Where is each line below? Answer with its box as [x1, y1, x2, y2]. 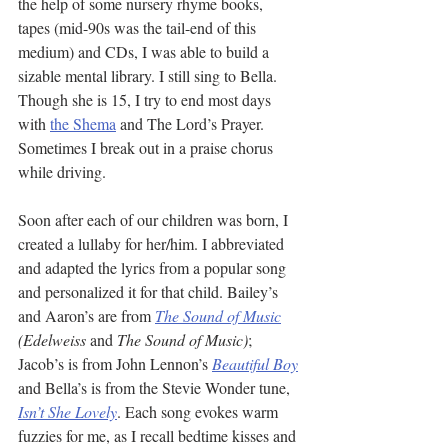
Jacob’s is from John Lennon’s [18, 353, 212, 374]
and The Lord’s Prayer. [116, 113, 268, 134]
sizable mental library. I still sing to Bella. [18, 65, 281, 86]
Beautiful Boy [212, 353, 298, 374]
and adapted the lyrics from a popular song [18, 257, 290, 278]
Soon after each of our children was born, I [18, 209, 292, 230]
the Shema [50, 113, 116, 134]
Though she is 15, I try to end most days [18, 89, 275, 110]
